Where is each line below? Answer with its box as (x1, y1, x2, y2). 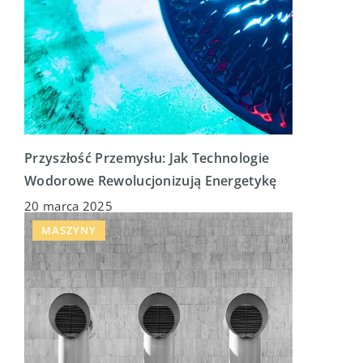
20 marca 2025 (24, 198, 113, 215)
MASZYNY (41, 223, 96, 238)
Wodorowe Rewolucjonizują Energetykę (24, 172, 277, 190)
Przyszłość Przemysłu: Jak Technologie (24, 149, 270, 168)
